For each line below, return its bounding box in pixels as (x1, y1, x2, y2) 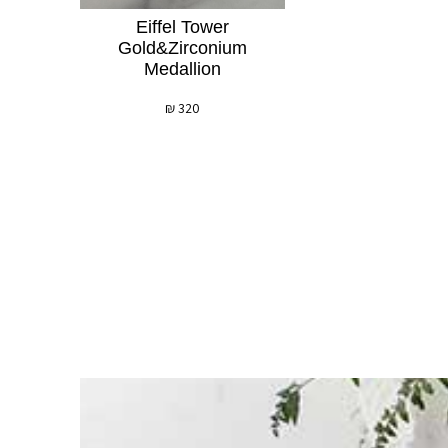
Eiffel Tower (135, 16, 229, 37)
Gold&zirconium (117, 37, 247, 58)
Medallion (143, 58, 221, 79)
